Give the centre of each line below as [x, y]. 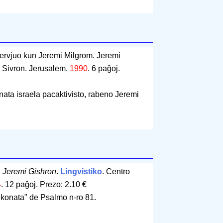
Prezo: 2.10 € [63, 185]
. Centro [116, 172]
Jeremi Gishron [29, 172]
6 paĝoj [105, 69]
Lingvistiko [81, 172]
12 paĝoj [20, 185]
